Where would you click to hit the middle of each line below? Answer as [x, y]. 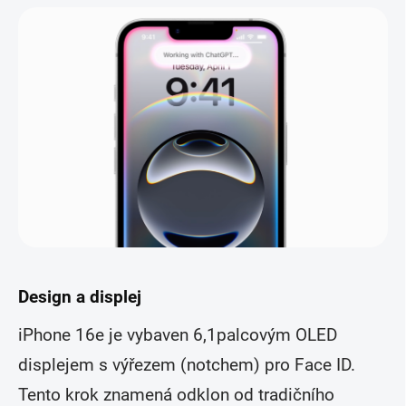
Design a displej [80, 298]
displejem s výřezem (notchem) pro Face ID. [187, 366]
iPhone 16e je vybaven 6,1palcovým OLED [178, 336]
